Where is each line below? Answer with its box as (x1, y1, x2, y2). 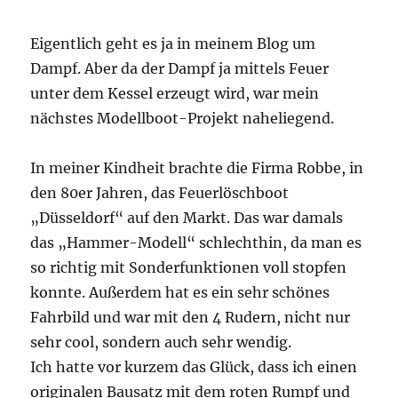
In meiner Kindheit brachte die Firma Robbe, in (30, 159, 364, 178)
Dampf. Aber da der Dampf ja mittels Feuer (30, 60, 330, 78)
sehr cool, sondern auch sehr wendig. (30, 333, 292, 352)
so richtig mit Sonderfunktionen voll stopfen (30, 259, 347, 277)
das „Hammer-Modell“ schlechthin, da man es (30, 234, 362, 252)
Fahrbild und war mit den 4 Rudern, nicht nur (30, 308, 351, 327)
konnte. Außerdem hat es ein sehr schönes (30, 283, 330, 302)
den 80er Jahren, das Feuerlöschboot (30, 184, 290, 203)
